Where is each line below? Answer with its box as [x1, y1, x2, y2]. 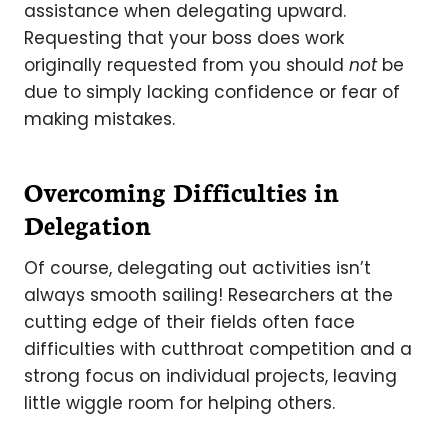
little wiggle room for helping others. [24, 390, 335, 415]
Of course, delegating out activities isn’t [24, 255, 371, 280]
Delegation [24, 205, 151, 242]
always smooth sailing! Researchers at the [24, 282, 393, 307]
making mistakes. [24, 106, 175, 131]
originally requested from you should [24, 52, 349, 77]
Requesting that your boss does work [24, 25, 344, 50]
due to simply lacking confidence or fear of [24, 79, 400, 104]
